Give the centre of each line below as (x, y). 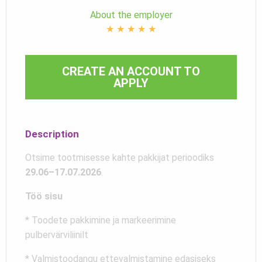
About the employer (131, 15)
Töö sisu (44, 196)
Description (52, 134)
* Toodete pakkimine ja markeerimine (101, 220)
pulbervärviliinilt (57, 235)
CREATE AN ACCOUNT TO (131, 71)
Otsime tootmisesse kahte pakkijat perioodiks (120, 157)
